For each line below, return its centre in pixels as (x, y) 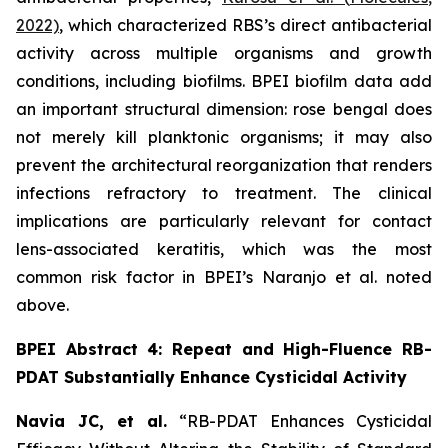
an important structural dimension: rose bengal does (224, 109)
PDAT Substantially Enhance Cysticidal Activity (211, 377)
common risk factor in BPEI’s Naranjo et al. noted (224, 277)
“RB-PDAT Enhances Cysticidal (305, 421)
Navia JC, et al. (91, 421)
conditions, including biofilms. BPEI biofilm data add (224, 81)
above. (42, 305)
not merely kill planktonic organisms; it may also (224, 137)
